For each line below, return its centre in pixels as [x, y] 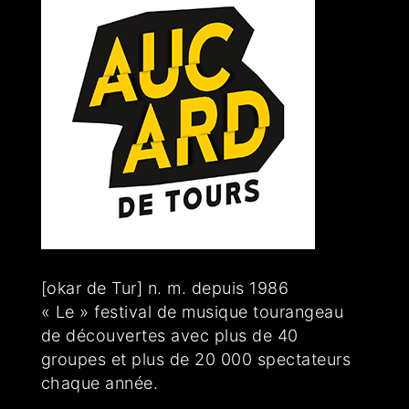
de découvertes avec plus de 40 [169, 336]
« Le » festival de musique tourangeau [192, 312]
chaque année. [100, 383]
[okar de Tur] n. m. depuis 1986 [165, 288]
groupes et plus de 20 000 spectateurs [196, 360]
